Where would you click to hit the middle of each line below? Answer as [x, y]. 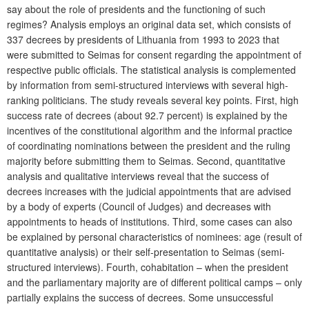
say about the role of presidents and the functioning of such [136, 9]
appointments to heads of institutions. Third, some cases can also [150, 221]
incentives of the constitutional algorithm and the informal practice [150, 130]
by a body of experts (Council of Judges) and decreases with [139, 206]
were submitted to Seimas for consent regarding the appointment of [154, 54]
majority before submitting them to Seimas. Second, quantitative [146, 160]
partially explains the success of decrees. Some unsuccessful [140, 297]
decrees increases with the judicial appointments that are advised [149, 191]
